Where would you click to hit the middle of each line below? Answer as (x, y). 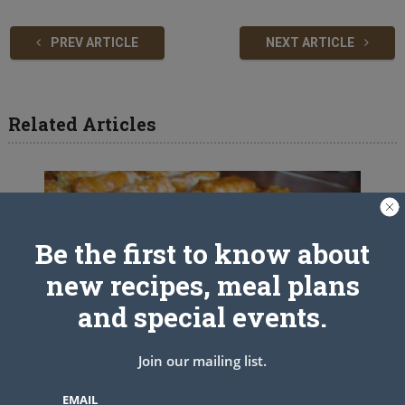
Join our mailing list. (202, 361)
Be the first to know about (202, 254)
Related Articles (82, 124)
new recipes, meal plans (202, 285)
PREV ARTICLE (93, 43)
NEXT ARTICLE (312, 43)
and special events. (202, 317)
